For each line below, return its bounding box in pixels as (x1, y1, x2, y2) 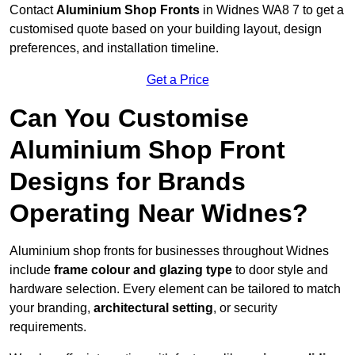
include (10, 263, 54, 277)
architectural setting (94, 301, 213, 315)
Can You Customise (10, 104, 249, 133)
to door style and (232, 263, 328, 277)
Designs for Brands (10, 167, 246, 197)
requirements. (10, 320, 86, 334)
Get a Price (146, 73, 209, 87)
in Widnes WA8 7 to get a (200, 3, 344, 17)
